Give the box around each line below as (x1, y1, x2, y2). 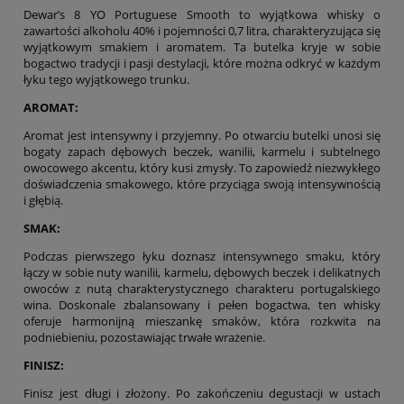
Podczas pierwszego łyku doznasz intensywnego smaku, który (23, 247, 381, 264)
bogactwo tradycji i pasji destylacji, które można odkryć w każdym (23, 54, 381, 71)
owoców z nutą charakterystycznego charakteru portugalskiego (23, 280, 381, 297)
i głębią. (23, 191, 63, 208)
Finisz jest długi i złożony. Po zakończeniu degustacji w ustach (23, 384, 381, 401)
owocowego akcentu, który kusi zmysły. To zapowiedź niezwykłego (23, 159, 381, 176)
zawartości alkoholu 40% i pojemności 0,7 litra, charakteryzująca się (23, 22, 381, 39)
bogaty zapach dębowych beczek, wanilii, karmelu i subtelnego (23, 142, 381, 160)
